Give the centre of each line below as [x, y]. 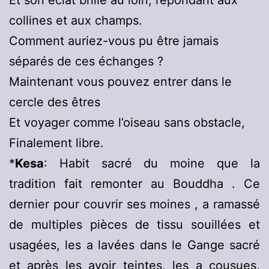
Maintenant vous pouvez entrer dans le [120, 82]
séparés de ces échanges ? [86, 62]
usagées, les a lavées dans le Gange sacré [134, 245]
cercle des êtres [55, 102]
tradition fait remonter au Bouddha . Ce [134, 184]
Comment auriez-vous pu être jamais [114, 41]
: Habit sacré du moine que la [152, 164]
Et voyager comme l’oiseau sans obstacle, [127, 123]
